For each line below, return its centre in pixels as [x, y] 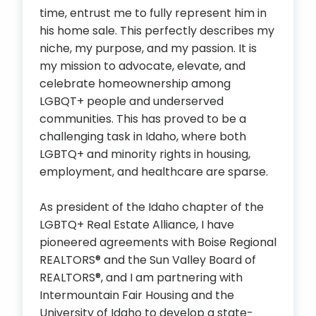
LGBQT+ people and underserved [132, 101]
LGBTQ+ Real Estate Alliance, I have [137, 225]
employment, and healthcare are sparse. [154, 172]
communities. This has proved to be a [143, 119]
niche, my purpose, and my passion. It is [148, 48]
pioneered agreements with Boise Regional [158, 242]
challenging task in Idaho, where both [143, 136]
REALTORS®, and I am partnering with [141, 278]
